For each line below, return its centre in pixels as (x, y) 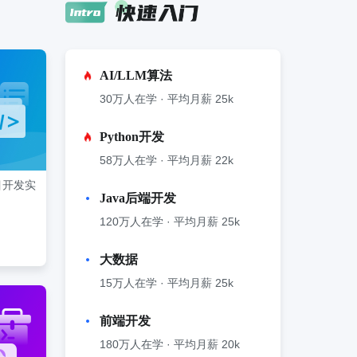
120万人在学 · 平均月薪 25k (170, 222)
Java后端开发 (138, 198)
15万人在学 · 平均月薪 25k (167, 283)
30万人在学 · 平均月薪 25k (167, 99)
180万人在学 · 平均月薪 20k (170, 344)
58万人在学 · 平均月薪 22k (167, 160)
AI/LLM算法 (136, 75)
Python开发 (132, 137)
